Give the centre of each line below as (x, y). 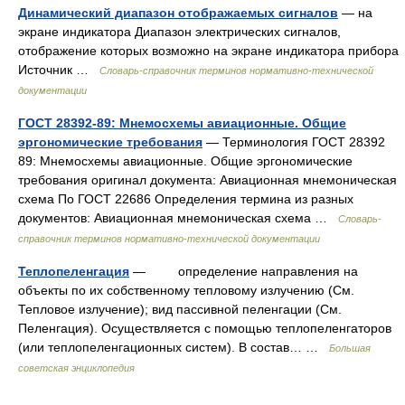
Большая (350, 348)
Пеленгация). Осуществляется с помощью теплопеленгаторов (205, 328)
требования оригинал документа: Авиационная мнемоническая (207, 180)
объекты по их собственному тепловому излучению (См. (186, 290)
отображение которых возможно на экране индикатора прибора (208, 51)
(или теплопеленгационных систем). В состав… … (174, 347)
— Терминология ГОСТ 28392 (294, 142)
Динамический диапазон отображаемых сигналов (178, 13)
